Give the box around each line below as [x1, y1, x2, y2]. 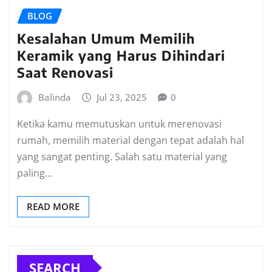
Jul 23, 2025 [97, 91, 148, 104]
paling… [17, 166, 52, 180]
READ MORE [27, 200, 80, 212]
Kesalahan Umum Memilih [17, 30, 195, 47]
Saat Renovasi [17, 64, 114, 81]
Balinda [38, 91, 71, 104]
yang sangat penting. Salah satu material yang [17, 149, 227, 163]
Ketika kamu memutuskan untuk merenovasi [17, 117, 222, 131]
